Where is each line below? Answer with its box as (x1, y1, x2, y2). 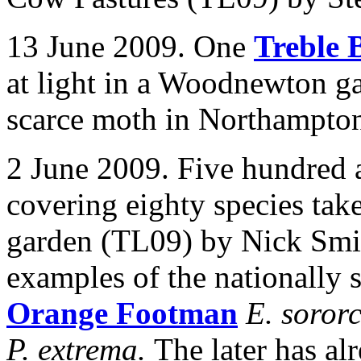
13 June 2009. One (6, 29, 254, 64)
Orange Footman (6, 296, 238, 330)
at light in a (6, 65, 158, 100)
